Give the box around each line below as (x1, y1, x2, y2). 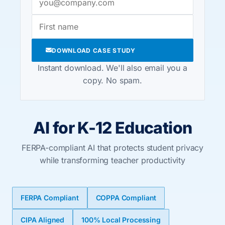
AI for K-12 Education (33, 118, 192, 138)
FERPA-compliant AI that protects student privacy (21, 143, 204, 153)
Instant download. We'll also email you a (38, 63, 187, 73)
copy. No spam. (83, 75, 142, 85)
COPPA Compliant (95, 193, 157, 202)
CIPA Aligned (21, 215, 65, 224)
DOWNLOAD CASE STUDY (52, 46, 136, 54)
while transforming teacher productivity (40, 155, 185, 165)
